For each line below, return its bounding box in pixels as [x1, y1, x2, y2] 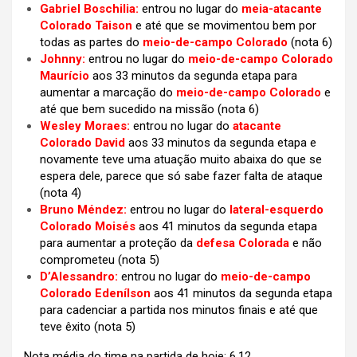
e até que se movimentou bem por [132, 18, 316, 33]
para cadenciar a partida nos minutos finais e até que [40, 303, 318, 318]
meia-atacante [241, 2, 322, 17]
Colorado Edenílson [40, 286, 151, 301]
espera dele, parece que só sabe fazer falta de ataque [40, 169, 323, 184]
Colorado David [40, 135, 125, 151]
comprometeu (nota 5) [40, 253, 159, 268]
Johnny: [40, 52, 85, 67]
